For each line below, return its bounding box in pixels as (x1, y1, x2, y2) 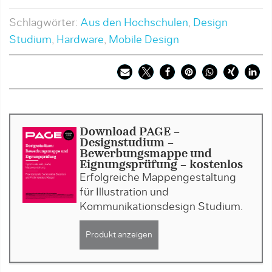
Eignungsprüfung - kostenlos (79, 160, 243, 171)
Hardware (56, 35, 104, 46)
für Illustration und (79, 187, 169, 198)
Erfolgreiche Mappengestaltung (79, 172, 236, 183)
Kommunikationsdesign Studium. (79, 202, 243, 212)
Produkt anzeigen (85, 231, 152, 239)
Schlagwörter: (9, 18, 80, 29)
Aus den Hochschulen (80, 18, 188, 29)
